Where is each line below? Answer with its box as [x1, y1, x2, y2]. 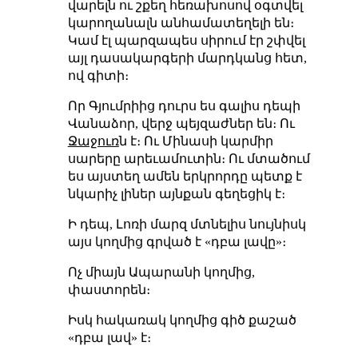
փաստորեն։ [67, 283, 150, 297]
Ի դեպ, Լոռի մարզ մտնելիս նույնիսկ [67, 217, 306, 232]
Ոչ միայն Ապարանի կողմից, [67, 265, 255, 280]
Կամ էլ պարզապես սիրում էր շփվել [67, 34, 305, 48]
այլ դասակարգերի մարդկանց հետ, [67, 51, 307, 66]
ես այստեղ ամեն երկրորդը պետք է [67, 169, 302, 184]
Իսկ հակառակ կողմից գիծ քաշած [67, 313, 296, 328]
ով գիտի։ [67, 69, 129, 83]
